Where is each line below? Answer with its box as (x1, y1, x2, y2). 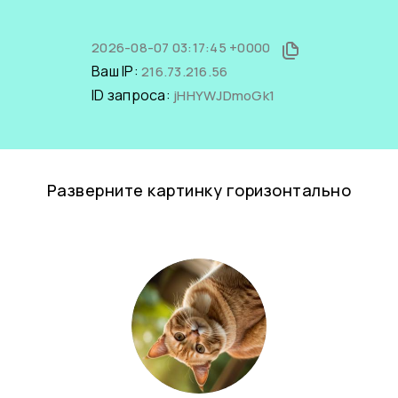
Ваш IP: (92, 61, 141, 81)
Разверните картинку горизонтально (46, 179, 352, 201)
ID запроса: (92, 85, 173, 105)
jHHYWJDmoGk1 (173, 86, 275, 105)
